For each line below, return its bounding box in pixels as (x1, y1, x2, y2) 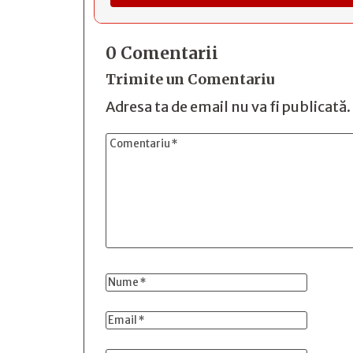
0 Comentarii (106, 43, 218, 65)
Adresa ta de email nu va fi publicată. (106, 98, 351, 117)
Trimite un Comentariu (106, 70, 274, 89)
